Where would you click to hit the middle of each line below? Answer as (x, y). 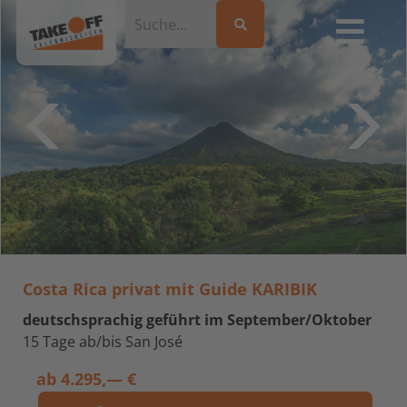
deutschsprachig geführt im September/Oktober (197, 320)
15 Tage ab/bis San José (103, 342)
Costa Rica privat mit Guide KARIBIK (170, 289)
